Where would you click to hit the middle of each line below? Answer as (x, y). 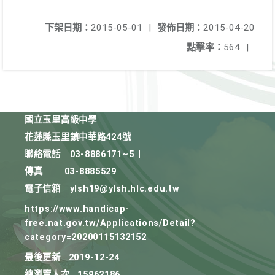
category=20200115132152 (86, 237)
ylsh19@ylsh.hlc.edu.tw (125, 189)
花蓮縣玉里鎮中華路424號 (78, 137)
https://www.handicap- (77, 209)
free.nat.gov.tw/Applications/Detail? (110, 223)
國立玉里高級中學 (61, 120)
